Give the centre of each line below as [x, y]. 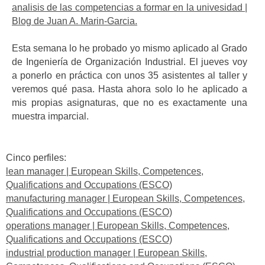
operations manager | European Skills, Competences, [118, 225]
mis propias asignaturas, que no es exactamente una [130, 103]
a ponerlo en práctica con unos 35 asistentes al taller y [130, 76]
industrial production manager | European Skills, [106, 253]
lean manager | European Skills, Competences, [105, 171]
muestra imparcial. [50, 117]
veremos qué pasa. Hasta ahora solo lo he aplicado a [130, 89]
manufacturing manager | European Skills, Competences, [125, 198]
